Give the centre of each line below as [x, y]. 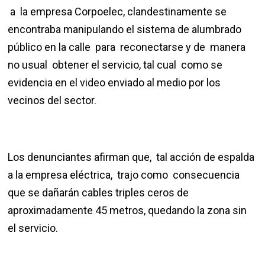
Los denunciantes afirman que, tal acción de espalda [131, 157]
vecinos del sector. [52, 101]
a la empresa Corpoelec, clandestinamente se [117, 12]
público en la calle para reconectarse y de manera [127, 47]
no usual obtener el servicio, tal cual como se [115, 65]
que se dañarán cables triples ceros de [98, 193]
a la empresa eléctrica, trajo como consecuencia [125, 175]
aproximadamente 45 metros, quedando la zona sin [127, 211]
